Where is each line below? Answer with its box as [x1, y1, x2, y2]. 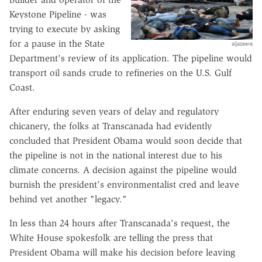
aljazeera [232, 40, 253, 48]
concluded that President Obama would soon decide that [9, 135, 242, 146]
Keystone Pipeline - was [9, 8, 106, 20]
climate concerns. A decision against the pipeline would [9, 164, 237, 175]
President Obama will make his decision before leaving [9, 246, 235, 258]
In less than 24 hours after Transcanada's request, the [9, 217, 230, 229]
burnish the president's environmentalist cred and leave [9, 178, 239, 190]
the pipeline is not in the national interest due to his [9, 149, 222, 161]
